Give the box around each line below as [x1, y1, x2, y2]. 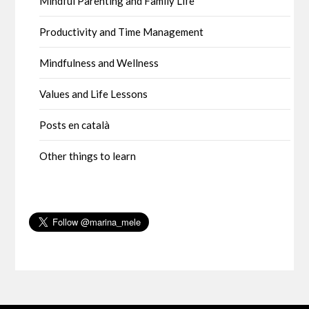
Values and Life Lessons [39, 88, 148, 100]
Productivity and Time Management [39, 26, 204, 38]
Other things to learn [39, 150, 137, 162]
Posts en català [39, 119, 110, 131]
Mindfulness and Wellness [39, 57, 159, 69]
